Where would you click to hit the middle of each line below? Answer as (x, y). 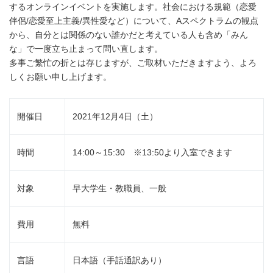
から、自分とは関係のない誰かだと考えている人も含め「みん (129, 35)
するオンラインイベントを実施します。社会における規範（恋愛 (133, 7)
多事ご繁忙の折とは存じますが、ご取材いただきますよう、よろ (133, 63)
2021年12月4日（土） (115, 116)
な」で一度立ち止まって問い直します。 (86, 49)
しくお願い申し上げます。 (60, 77)
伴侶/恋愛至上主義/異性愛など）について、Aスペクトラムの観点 (134, 21)
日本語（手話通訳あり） (119, 260)
